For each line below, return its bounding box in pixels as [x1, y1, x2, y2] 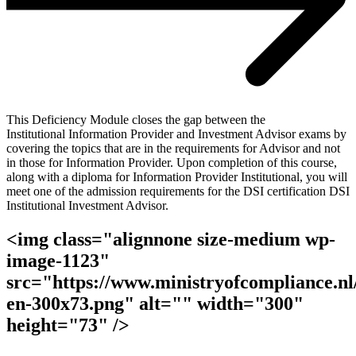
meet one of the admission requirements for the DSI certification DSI [6, 184, 350, 198]
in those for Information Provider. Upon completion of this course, [6, 155, 337, 169]
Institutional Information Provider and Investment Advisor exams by [6, 126, 346, 141]
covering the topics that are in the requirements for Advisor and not [6, 141, 340, 155]
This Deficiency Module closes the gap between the [6, 112, 265, 126]
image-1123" [6, 250, 110, 271]
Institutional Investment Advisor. [6, 198, 168, 212]
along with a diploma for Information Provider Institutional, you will [6, 169, 347, 184]
